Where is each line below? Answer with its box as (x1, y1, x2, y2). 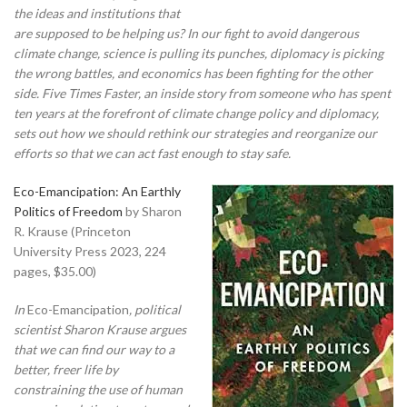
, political (129, 301, 181, 317)
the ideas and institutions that (14, 5, 180, 21)
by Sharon (123, 203, 182, 219)
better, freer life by (14, 361, 118, 377)
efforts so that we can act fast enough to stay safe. (14, 144, 291, 161)
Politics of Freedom (14, 203, 123, 219)
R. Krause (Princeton (14, 223, 131, 239)
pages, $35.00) (14, 263, 96, 279)
